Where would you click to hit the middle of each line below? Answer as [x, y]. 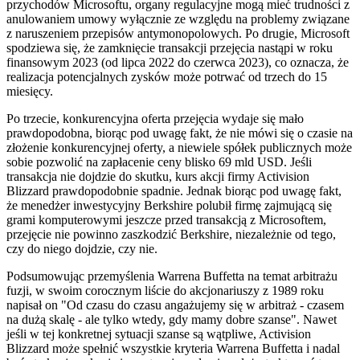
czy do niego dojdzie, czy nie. [82, 248]
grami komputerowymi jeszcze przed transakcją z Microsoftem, [166, 219]
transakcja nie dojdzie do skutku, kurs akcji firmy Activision [158, 176]
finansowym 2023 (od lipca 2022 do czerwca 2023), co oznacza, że [178, 62]
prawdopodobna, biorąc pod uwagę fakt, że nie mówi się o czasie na [180, 133]
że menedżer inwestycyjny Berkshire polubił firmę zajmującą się [169, 205]
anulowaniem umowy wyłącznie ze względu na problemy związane [178, 18]
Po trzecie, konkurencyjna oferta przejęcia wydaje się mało [155, 118]
